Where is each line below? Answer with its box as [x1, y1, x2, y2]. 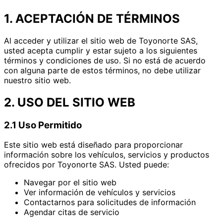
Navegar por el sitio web [24, 177, 116, 188]
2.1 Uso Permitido [4, 119, 82, 131]
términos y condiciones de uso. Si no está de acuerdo [4, 55, 206, 65]
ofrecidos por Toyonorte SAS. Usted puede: [4, 160, 169, 170]
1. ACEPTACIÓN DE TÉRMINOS [4, 11, 180, 26]
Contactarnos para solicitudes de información [24, 197, 196, 208]
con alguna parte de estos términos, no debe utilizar [4, 65, 201, 75]
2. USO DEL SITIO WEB [4, 95, 135, 110]
